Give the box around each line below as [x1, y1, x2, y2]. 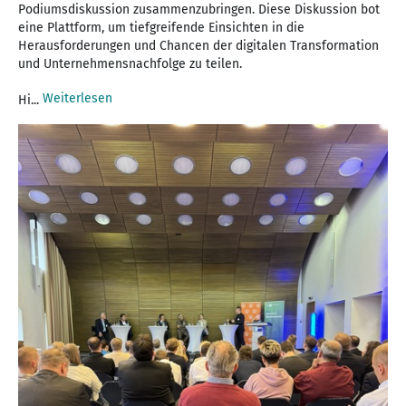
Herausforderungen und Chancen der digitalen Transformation [18, 37, 379, 53]
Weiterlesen [43, 90, 112, 106]
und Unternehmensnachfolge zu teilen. [18, 55, 242, 72]
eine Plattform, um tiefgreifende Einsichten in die [18, 19, 304, 35]
